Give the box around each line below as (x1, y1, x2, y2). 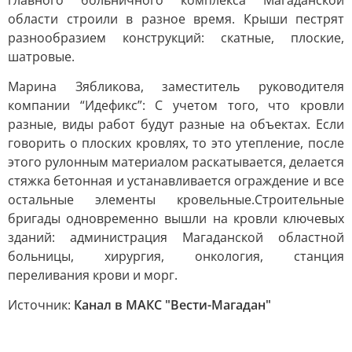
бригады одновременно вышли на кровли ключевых (8, 210, 344, 227)
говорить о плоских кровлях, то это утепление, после (8, 134, 344, 152)
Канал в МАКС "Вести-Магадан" (74, 296, 271, 313)
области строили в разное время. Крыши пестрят (8, 10, 344, 27)
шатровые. (8, 48, 75, 65)
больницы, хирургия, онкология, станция (8, 247, 344, 265)
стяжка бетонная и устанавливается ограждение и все (8, 172, 344, 189)
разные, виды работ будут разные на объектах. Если (8, 115, 344, 133)
